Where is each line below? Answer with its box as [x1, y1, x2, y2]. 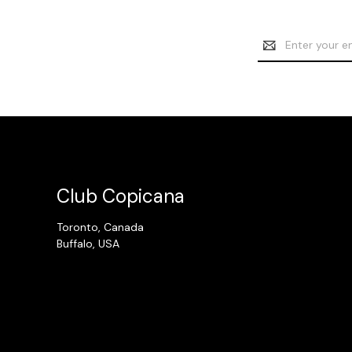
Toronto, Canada [57, 219, 144, 234]
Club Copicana [57, 183, 185, 208]
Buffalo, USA [57, 236, 119, 251]
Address [258, 46, 300, 60]
